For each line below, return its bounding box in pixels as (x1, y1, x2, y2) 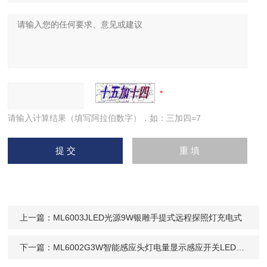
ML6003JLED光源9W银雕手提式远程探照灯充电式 (53, 213, 243, 222)
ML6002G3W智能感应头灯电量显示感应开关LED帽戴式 (53, 243, 237, 252)
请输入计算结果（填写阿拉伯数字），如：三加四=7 (8, 113, 201, 123)
